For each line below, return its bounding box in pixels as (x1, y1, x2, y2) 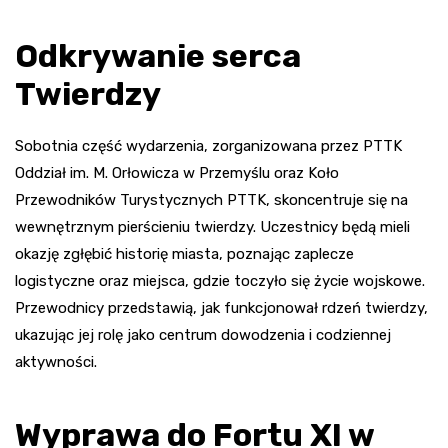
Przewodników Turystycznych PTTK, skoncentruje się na (15, 191, 408, 210)
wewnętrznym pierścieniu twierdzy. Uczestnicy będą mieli (15, 218, 410, 237)
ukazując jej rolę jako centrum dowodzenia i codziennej (15, 326, 391, 345)
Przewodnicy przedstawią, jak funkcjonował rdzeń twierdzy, (15, 299, 428, 318)
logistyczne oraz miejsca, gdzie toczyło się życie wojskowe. (15, 272, 425, 291)
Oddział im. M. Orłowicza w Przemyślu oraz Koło (15, 164, 339, 183)
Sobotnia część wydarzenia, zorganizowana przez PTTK (15, 137, 402, 156)
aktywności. (15, 353, 97, 372)
